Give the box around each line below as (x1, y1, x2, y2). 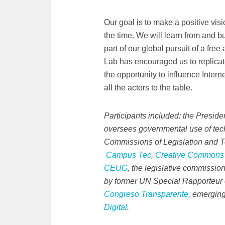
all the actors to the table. (104, 83, 192, 92)
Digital (104, 203, 127, 211)
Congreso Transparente (104, 190, 188, 198)
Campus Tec (106, 151, 151, 159)
